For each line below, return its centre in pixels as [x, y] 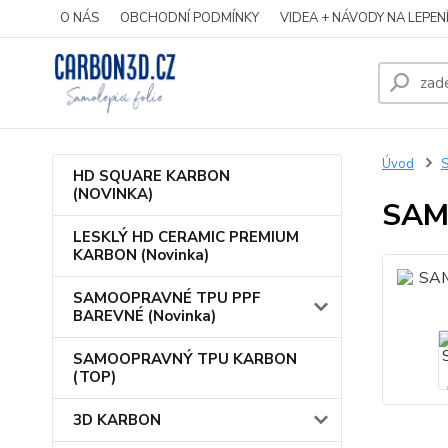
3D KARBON [117, 420]
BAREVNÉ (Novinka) [144, 316]
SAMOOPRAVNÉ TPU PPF [167, 298]
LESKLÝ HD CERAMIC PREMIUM [186, 237]
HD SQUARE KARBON [151, 176]
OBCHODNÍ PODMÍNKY [189, 18]
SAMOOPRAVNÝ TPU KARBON [185, 359]
